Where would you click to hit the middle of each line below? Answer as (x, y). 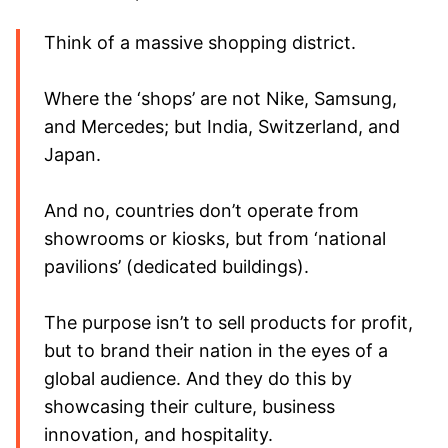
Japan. (72, 154)
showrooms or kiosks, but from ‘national (215, 238)
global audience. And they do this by (198, 378)
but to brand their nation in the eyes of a (216, 350)
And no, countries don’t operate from (201, 210)
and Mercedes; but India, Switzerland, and (222, 126)
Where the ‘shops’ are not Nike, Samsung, (220, 98)
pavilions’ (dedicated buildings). (176, 266)
